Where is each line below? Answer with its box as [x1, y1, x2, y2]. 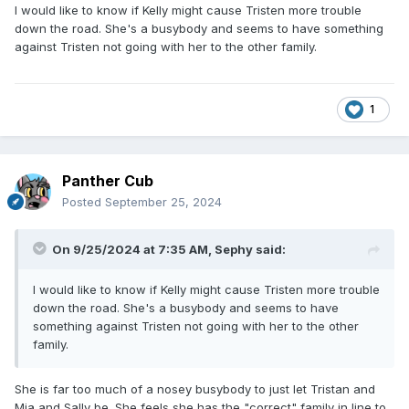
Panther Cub [62, 171, 153, 190]
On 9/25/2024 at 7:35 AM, [52, 241, 215, 257]
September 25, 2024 [105, 194, 222, 209]
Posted [62, 194, 105, 209]
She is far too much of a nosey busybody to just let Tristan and [15, 381, 375, 396]
